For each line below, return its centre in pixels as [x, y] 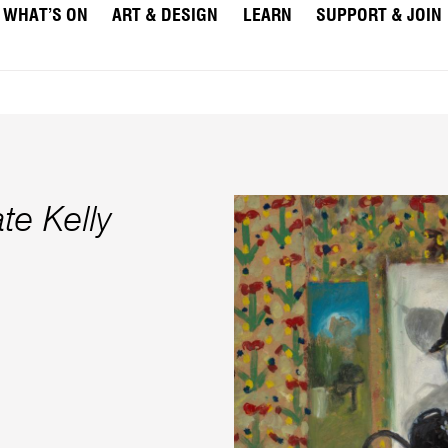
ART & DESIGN [165, 16]
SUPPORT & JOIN [379, 16]
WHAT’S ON [45, 16]
